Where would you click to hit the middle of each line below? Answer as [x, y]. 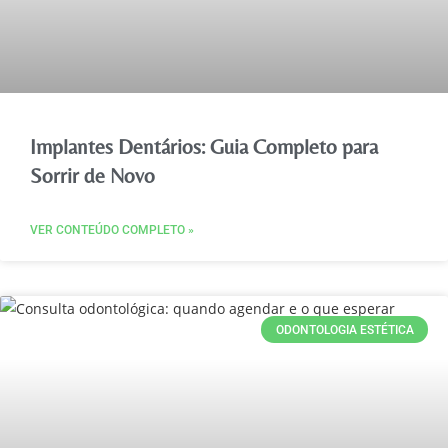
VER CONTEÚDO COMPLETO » [112, 230]
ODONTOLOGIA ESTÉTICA [344, 329]
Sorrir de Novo [92, 176]
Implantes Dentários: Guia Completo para [204, 147]
